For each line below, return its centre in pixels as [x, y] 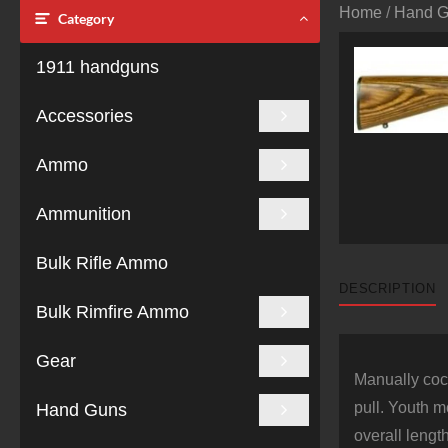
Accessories [84, 116]
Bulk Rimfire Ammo [112, 312]
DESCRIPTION [387, 288]
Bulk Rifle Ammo [102, 263]
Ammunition [83, 214]
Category [86, 18]
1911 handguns [97, 67]
